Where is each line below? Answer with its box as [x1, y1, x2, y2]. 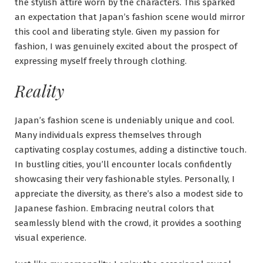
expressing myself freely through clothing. [15, 56, 187, 67]
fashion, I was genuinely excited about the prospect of [15, 41, 237, 52]
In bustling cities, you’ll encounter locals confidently [15, 159, 231, 170]
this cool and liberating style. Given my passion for [15, 26, 220, 38]
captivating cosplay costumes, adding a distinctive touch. [15, 144, 247, 156]
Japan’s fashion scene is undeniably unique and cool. [15, 115, 234, 126]
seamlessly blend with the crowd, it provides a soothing [15, 218, 241, 229]
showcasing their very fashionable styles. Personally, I [15, 174, 235, 185]
